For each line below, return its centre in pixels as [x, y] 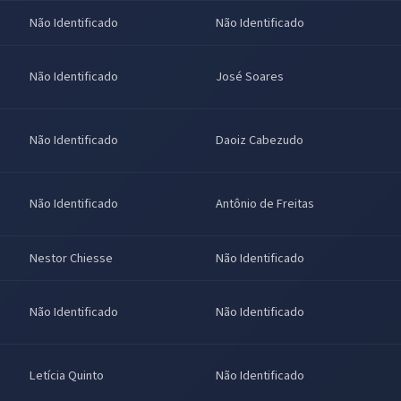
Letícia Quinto [67, 376]
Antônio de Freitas [265, 204]
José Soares [250, 77]
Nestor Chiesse [71, 259]
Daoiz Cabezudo [260, 141]
